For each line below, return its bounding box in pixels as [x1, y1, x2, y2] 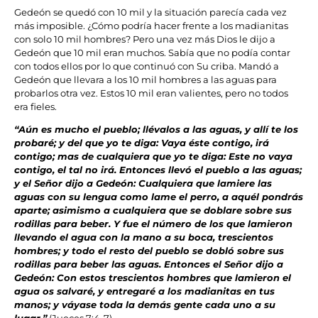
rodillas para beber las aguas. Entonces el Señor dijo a [14, 258, 283, 270]
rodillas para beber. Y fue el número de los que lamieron [14, 218, 292, 230]
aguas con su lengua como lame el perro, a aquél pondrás [14, 191, 303, 203]
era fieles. [14, 101, 57, 113]
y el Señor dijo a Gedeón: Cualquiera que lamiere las [14, 177, 272, 190]
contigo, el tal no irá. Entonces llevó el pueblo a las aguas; [14, 164, 302, 176]
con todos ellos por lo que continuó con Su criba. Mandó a [14, 60, 279, 72]
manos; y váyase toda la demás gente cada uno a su [14, 299, 275, 311]
